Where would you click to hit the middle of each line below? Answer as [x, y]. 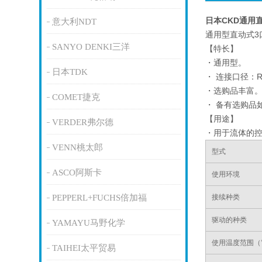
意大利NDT [74, 22]
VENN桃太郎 [77, 147]
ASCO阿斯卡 [77, 173]
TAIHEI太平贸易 [84, 248]
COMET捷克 [76, 97]
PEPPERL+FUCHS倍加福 [99, 198]
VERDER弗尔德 [82, 122]
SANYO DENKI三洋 [91, 47]
